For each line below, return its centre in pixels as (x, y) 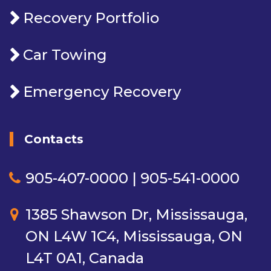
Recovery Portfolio (91, 18)
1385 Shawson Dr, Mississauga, (136, 215)
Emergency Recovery (102, 92)
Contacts (54, 139)
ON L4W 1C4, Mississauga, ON (134, 237)
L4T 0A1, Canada (85, 258)
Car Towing (65, 55)
